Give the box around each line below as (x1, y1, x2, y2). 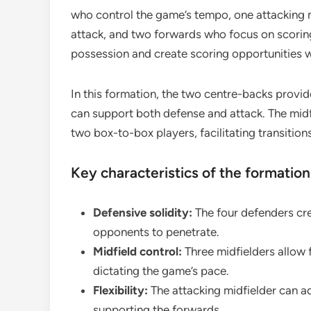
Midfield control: (93, 244, 182, 258)
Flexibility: (93, 283, 148, 297)
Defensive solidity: (93, 205, 192, 219)
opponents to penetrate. (93, 225, 219, 239)
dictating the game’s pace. (93, 264, 229, 278)
